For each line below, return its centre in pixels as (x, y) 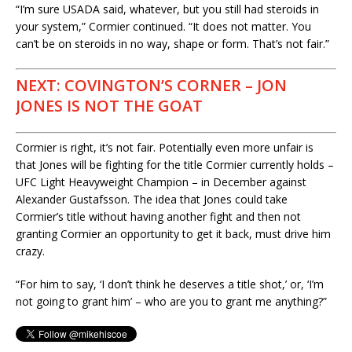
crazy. (30, 251)
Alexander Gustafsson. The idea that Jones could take (152, 199)
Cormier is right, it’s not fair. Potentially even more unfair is (165, 147)
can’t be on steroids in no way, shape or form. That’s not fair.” (172, 43)
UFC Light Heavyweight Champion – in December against (161, 181)
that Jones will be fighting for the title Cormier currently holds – (175, 164)
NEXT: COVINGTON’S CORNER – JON (151, 85)
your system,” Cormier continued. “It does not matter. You (163, 26)
